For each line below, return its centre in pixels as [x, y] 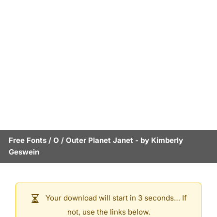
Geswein [24, 152]
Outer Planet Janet [100, 140]
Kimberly [167, 140]
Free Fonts [28, 140]
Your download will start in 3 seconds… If [115, 198]
